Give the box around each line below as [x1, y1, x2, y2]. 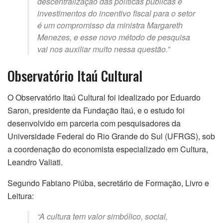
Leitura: [7, 190, 34, 202]
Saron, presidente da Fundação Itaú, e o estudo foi [7, 105, 185, 116]
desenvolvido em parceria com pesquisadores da [7, 117, 181, 129]
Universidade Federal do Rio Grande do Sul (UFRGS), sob [7, 130, 215, 142]
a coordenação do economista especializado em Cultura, [7, 143, 208, 155]
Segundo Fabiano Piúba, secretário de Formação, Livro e [7, 177, 209, 189]
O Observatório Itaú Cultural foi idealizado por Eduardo [7, 92, 201, 104]
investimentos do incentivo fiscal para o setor [37, 7, 195, 19]
